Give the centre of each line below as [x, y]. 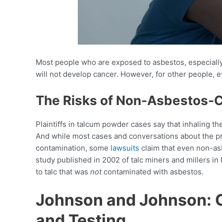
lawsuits [125, 148]
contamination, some [73, 148]
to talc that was [63, 172]
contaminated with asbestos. [153, 172]
